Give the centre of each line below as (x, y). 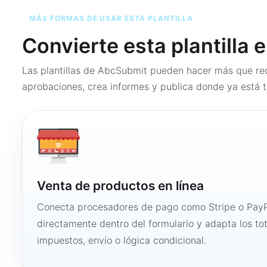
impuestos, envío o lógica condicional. (122, 240)
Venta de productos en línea (120, 186)
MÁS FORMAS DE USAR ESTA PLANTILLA (111, 18)
